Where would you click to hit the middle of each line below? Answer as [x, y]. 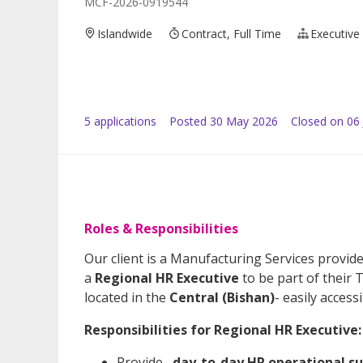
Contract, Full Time [232, 33]
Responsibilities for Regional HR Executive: [223, 329]
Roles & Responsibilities [161, 228]
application [121, 121]
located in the [127, 297]
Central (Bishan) [222, 297]
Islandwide [125, 33]
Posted [188, 121]
